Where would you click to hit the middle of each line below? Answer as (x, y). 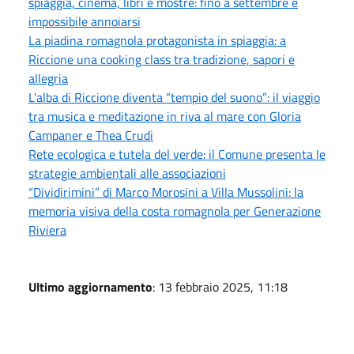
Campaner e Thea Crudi (91, 135)
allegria (48, 78)
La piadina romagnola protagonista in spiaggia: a (157, 40)
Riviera (47, 230)
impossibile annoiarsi (85, 21)
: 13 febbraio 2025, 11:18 (220, 286)
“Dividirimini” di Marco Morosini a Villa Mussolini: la (166, 192)
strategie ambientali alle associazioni (127, 173)
